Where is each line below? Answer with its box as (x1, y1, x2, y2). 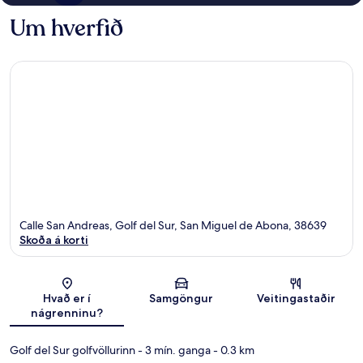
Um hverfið (10, 13, 123, 45)
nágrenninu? (31, 305, 104, 320)
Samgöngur (149, 290, 214, 305)
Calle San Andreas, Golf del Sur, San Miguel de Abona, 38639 (19, 217, 327, 233)
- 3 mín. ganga (135, 342, 211, 357)
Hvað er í (43, 290, 92, 305)
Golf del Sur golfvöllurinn (10, 342, 135, 357)
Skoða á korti (19, 232, 88, 247)
